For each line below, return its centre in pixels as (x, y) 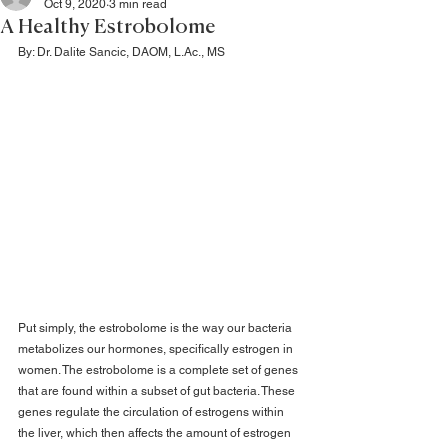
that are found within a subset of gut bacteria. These (158, 391)
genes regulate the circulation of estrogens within (152, 412)
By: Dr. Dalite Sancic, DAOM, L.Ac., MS (121, 52)
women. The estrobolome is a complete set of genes (159, 370)
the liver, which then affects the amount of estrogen (156, 433)
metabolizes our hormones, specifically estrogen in (157, 349)
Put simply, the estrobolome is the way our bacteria (156, 328)
